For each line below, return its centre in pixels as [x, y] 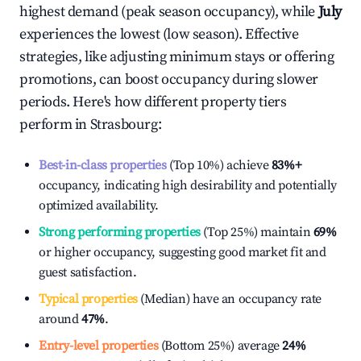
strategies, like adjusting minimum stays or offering [177, 57]
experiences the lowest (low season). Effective [159, 34]
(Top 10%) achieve [218, 165]
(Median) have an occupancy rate [230, 299]
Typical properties [88, 299]
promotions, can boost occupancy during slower [169, 79]
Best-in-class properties [103, 165]
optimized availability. [99, 205]
